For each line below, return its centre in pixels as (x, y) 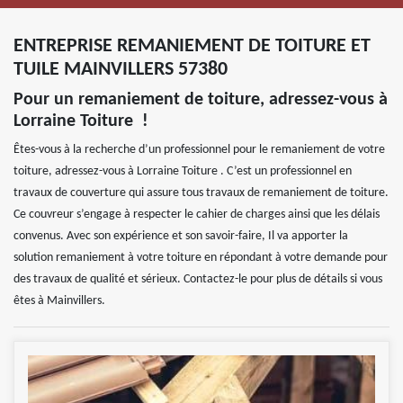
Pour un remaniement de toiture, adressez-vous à (201, 99)
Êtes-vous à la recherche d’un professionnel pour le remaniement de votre (199, 149)
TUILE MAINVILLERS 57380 (121, 69)
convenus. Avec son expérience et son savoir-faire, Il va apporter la (181, 236)
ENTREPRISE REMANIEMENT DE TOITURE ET (192, 46)
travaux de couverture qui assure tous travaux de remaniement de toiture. (201, 193)
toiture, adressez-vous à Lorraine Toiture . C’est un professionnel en (183, 171)
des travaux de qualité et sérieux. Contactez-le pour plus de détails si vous (198, 279)
